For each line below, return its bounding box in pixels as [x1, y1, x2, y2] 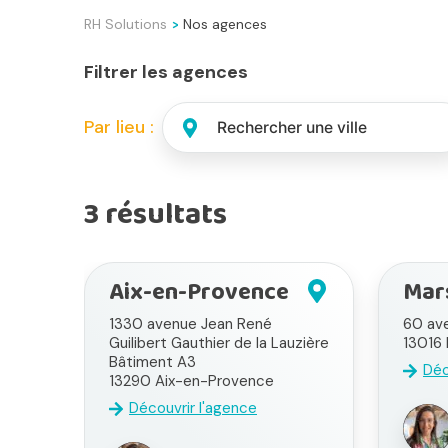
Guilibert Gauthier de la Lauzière [109, 333, 329, 354]
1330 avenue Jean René [109, 314, 272, 335]
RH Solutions [84, 15, 167, 34]
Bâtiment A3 [109, 352, 196, 373]
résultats [99, 191, 227, 240]
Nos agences [183, 15, 267, 34]
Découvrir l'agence [129, 398, 257, 419]
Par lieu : [84, 115, 154, 140]
